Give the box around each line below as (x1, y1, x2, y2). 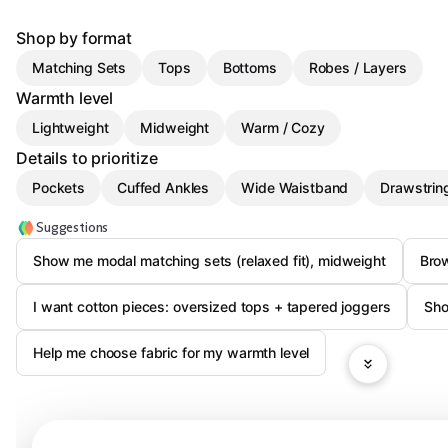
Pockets (32, 179, 86, 196)
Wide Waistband (241, 179, 349, 196)
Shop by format (16, 28, 132, 48)
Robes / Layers (308, 59, 407, 76)
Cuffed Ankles (117, 179, 210, 196)
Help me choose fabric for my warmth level (33, 344, 310, 361)
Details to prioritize (16, 148, 158, 168)
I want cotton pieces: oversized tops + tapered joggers (33, 298, 391, 315)
